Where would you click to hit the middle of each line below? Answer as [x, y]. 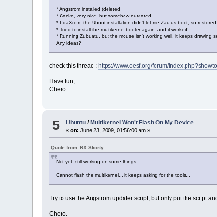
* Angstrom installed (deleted [88, 9]
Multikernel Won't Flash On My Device [142, 123]
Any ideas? [69, 43]
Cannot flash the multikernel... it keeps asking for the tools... [124, 175]
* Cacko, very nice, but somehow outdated [104, 15]
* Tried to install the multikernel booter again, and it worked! [123, 29]
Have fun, [62, 81]
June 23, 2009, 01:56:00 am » [115, 131]
